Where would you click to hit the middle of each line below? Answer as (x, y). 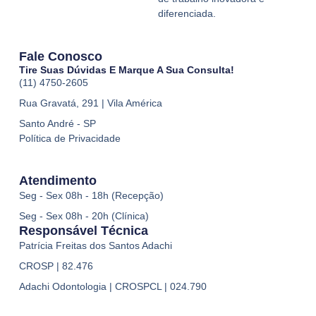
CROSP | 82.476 (56, 266)
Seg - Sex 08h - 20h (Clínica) (84, 216)
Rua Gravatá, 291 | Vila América (90, 103)
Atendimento (57, 181)
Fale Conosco (60, 56)
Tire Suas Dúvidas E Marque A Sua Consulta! (126, 69)
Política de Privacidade (69, 138)
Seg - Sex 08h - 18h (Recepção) (91, 196)
